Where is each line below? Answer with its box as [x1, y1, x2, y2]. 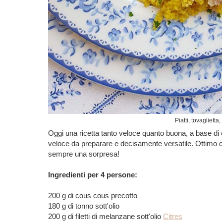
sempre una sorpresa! [48, 150, 119, 158]
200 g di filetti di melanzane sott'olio [48, 212, 163, 221]
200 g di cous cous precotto [48, 191, 137, 200]
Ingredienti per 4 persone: [48, 170, 137, 179]
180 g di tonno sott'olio [48, 202, 119, 210]
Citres [163, 212, 182, 221]
